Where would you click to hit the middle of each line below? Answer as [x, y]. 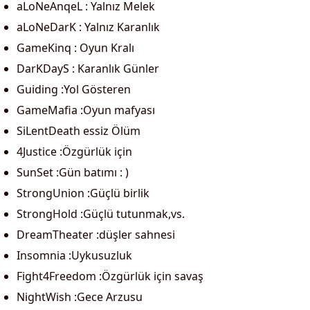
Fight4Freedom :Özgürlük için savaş [110, 276]
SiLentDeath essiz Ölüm [79, 131]
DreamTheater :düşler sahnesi [96, 235]
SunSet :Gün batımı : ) [73, 172]
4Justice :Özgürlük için [74, 152]
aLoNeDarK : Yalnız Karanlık [88, 27]
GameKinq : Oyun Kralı [75, 48]
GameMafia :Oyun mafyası [86, 110]
